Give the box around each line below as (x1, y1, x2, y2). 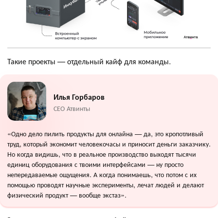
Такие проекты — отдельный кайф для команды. (7, 55, 171, 67)
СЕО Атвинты (54, 103, 90, 113)
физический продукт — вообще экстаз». (7, 189, 127, 200)
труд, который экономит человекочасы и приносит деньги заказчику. (7, 138, 211, 149)
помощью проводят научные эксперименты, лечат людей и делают (7, 179, 204, 190)
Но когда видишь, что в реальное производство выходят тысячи (7, 148, 196, 159)
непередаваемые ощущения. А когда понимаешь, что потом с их (7, 169, 197, 180)
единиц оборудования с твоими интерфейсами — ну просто (7, 159, 183, 169)
